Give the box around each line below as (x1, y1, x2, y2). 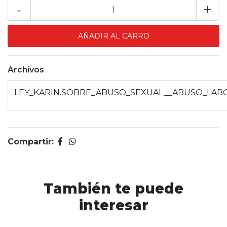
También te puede (44, 180, 183, 197)
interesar (79, 197, 148, 214)
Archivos (8, 65, 44, 74)
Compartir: (8, 137, 54, 146)
